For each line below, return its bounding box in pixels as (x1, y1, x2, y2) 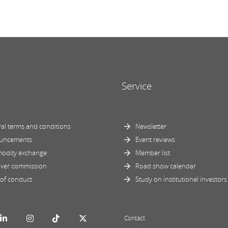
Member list (135, 148, 170, 157)
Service (122, 79, 152, 93)
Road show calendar (135, 161, 196, 170)
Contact (124, 213, 145, 222)
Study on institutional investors (135, 174, 227, 184)
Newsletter (135, 121, 166, 131)
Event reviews (135, 134, 175, 144)
